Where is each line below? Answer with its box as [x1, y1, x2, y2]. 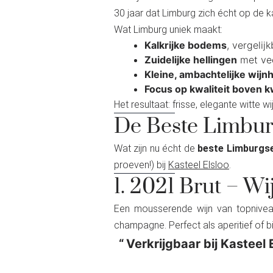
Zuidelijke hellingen [144, 53, 237, 66]
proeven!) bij [114, 158, 168, 171]
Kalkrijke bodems [144, 38, 227, 51]
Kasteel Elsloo [168, 158, 229, 171]
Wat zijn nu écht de [114, 142, 198, 154]
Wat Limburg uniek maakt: [114, 23, 222, 35]
